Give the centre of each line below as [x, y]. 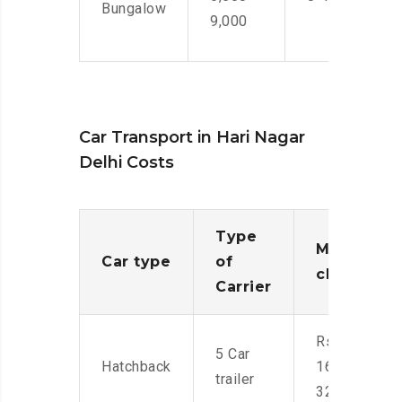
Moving [346, 249]
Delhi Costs [127, 163]
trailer [235, 380]
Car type [136, 262]
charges [349, 275]
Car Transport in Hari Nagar [192, 138]
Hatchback [136, 367]
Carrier [244, 287]
